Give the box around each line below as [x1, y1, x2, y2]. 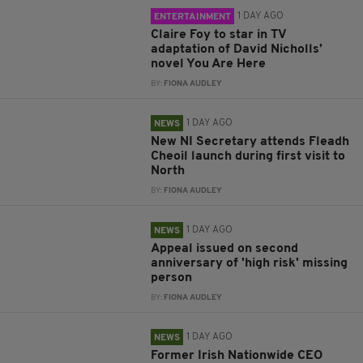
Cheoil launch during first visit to [151, 150, 346, 164]
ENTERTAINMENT [154, 12, 232, 23]
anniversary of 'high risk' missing [151, 257, 348, 271]
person [151, 271, 193, 285]
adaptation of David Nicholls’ [151, 43, 323, 57]
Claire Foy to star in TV [151, 28, 287, 42]
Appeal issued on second [151, 242, 299, 256]
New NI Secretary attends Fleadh [151, 135, 350, 149]
